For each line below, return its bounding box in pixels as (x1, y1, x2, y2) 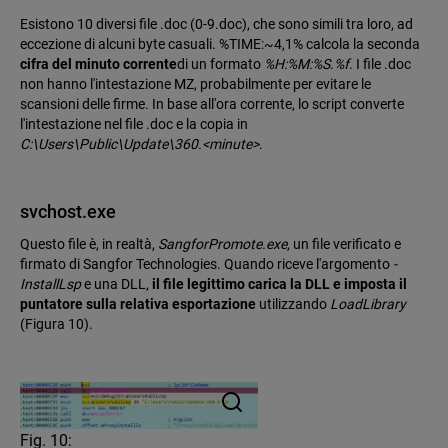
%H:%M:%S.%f (264, 56, 349, 73)
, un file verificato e (287, 236, 401, 253)
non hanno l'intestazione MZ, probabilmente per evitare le (20, 76, 371, 93)
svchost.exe (20, 201, 116, 223)
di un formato (177, 56, 264, 73)
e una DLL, (81, 276, 152, 293)
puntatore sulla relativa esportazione (20, 296, 256, 313)
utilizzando (256, 296, 330, 313)
